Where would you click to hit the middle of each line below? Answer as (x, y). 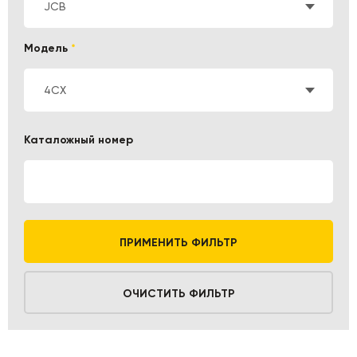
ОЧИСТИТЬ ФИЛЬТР (178, 294)
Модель (47, 48)
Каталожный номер (78, 140)
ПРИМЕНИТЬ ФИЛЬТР (178, 243)
